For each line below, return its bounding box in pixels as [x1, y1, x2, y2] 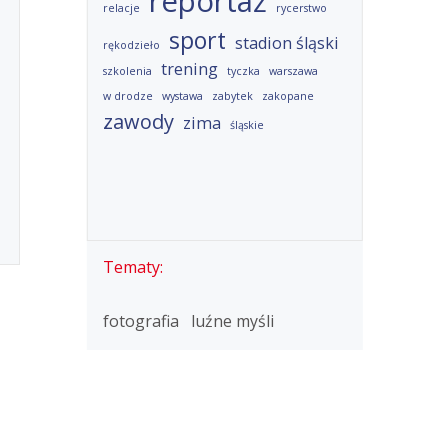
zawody [102, 108, 174, 135]
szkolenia [102, 64, 152, 78]
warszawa [268, 64, 318, 78]
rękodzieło [102, 38, 160, 52]
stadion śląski [234, 32, 339, 54]
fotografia [102, 310, 179, 332]
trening [160, 58, 218, 80]
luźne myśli [190, 310, 274, 332]
